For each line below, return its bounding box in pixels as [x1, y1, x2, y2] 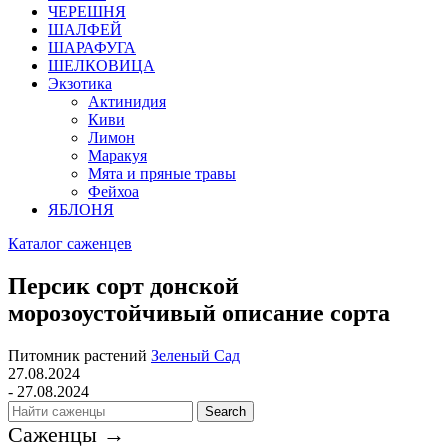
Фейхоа [88, 183, 139, 201]
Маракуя [88, 147, 147, 165]
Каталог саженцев [8, 235, 132, 253]
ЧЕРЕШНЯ [48, 3, 126, 21]
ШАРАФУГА [48, 39, 136, 57]
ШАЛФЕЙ [48, 21, 122, 39]
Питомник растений [8, 346, 147, 364]
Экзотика [48, 75, 112, 93]
